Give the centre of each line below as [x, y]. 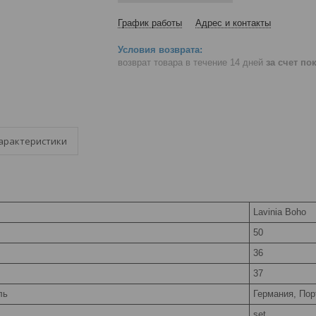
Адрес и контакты [233, 23]
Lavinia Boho [280, 212]
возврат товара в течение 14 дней [192, 63]
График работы [150, 23]
